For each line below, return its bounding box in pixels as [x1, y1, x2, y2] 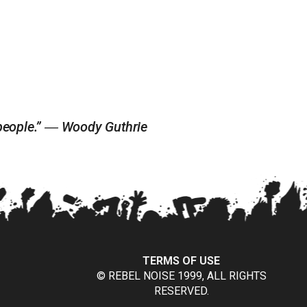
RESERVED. [153, 284, 209, 298]
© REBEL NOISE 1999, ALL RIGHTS [96, 269, 267, 283]
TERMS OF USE [143, 254, 221, 268]
